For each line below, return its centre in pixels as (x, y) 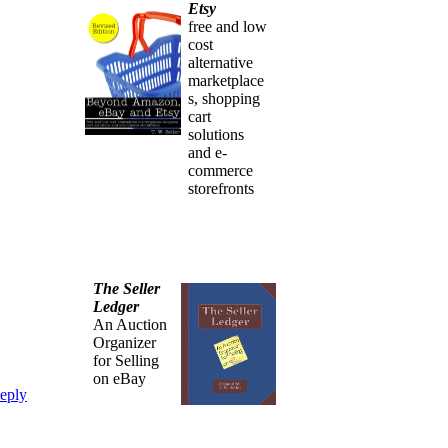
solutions (216, 134)
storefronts (221, 188)
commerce (221, 170)
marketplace (226, 80)
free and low (228, 26)
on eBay (120, 378)
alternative (221, 62)
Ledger (116, 306)
